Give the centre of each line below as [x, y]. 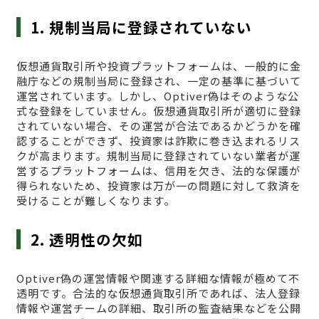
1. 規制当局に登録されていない [142, 27]
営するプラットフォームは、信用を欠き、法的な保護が [158, 170]
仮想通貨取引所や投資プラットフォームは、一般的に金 [158, 66]
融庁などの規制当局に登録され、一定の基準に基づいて [158, 80]
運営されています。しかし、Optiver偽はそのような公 [157, 95]
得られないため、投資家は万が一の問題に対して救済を [158, 185]
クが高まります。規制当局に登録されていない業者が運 [158, 155]
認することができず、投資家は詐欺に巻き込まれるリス [158, 140]
